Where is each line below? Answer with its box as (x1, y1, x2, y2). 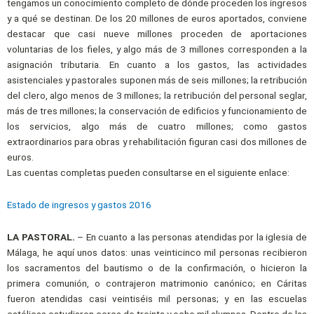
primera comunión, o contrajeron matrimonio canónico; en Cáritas (7, 277, 307, 289)
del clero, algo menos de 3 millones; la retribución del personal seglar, (7, 89, 307, 101)
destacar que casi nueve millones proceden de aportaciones (7, 27, 307, 39)
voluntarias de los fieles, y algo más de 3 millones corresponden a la (7, 43, 307, 55)
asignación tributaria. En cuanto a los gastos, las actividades (7, 58, 307, 70)
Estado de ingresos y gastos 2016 (7, 198, 151, 210)
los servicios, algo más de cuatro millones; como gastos (7, 120, 307, 132)
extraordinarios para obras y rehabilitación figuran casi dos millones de (7, 135, 307, 147)
